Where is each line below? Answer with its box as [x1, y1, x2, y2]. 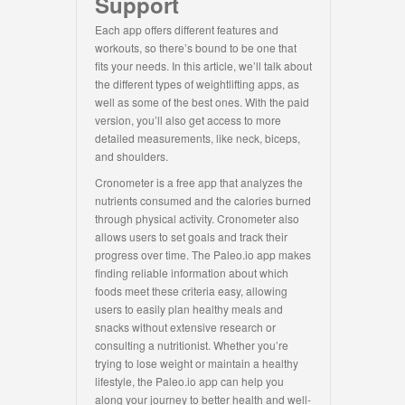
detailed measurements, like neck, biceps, [95, 130, 300, 146]
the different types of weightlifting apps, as [95, 76, 299, 91]
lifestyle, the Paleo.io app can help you [95, 373, 284, 389]
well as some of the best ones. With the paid [95, 94, 309, 109]
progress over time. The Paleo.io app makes [95, 247, 311, 262]
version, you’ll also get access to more [95, 112, 281, 127]
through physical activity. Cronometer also [95, 211, 299, 226]
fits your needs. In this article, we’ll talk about [95, 58, 312, 73]
